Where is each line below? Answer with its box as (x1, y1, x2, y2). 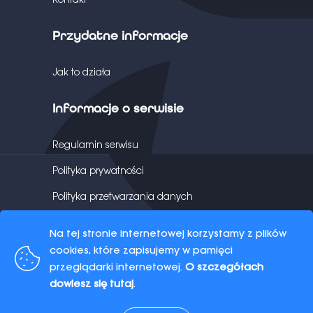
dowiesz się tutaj (50, 277, 133, 290)
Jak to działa (52, 66, 110, 78)
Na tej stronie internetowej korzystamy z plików (50, 226, 286, 240)
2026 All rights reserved (152, 235, 256, 248)
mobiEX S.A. (137, 251, 190, 263)
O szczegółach (185, 260, 263, 273)
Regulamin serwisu (52, 138, 138, 151)
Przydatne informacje (52, 28, 188, 43)
